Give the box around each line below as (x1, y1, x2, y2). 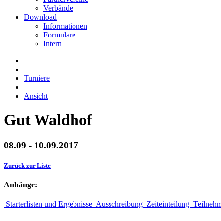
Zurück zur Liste (4, 162, 51, 170)
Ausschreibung (94, 200, 145, 209)
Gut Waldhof (4, 111, 92, 129)
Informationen (43, 22, 87, 30)
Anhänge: (4, 181, 37, 189)
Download (24, 13, 57, 21)
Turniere (24, 74, 50, 82)
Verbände (43, 4, 73, 12)
